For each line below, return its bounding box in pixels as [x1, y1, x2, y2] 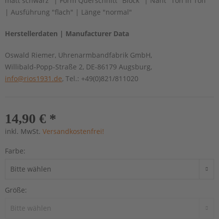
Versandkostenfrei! [43, 126, 104, 136]
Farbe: [5, 146, 25, 155]
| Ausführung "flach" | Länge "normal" [5, 7, 132, 17]
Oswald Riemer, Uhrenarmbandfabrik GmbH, [5, 50, 152, 60]
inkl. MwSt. [5, 126, 43, 136]
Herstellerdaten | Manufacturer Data [5, 28, 129, 38]
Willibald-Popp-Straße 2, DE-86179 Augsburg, [5, 62, 152, 71]
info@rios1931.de [5, 73, 62, 83]
